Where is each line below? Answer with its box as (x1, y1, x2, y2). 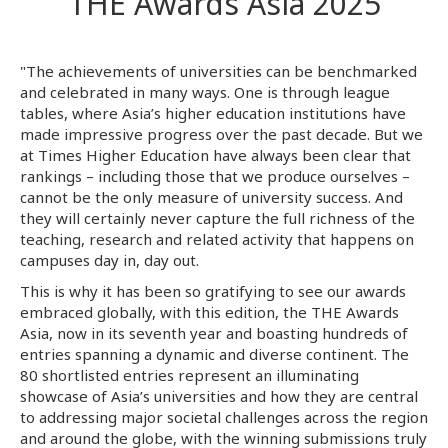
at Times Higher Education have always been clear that (20, 145, 411, 165)
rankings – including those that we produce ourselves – (20, 166, 410, 186)
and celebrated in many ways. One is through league (20, 82, 390, 102)
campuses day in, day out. (20, 250, 199, 270)
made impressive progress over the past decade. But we (20, 124, 423, 144)
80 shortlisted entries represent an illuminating (20, 365, 359, 385)
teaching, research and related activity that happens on (20, 229, 414, 249)
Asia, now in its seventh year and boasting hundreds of (20, 323, 408, 343)
